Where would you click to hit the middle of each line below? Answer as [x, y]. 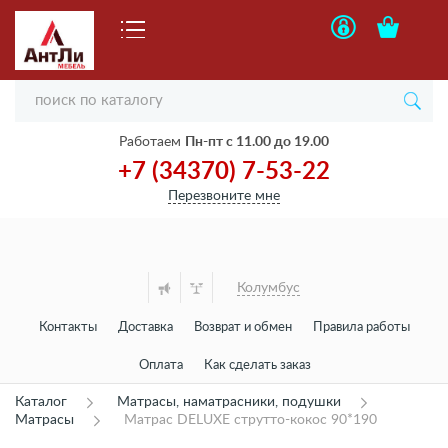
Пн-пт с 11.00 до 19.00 [257, 142]
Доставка [145, 327]
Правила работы [361, 327]
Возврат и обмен [243, 327]
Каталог [41, 402]
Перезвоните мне [224, 196]
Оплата [160, 365]
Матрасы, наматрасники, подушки [229, 402]
